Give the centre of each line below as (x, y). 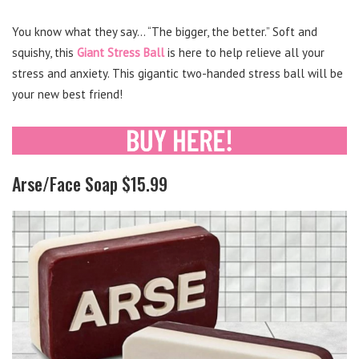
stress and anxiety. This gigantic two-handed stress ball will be (177, 73)
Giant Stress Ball (121, 52)
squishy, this (44, 52)
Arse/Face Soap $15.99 (90, 183)
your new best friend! (67, 94)
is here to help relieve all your (246, 52)
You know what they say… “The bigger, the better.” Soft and (165, 31)
